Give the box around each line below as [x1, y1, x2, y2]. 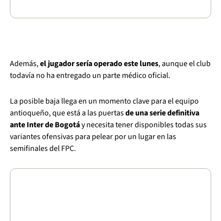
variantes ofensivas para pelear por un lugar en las [10, 131, 176, 142]
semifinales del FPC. [10, 143, 76, 154]
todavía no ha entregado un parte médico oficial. [10, 70, 170, 81]
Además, [10, 58, 40, 69]
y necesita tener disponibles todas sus [80, 119, 207, 130]
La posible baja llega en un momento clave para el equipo [10, 96, 199, 107]
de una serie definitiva [125, 108, 199, 118]
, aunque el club [158, 58, 211, 69]
